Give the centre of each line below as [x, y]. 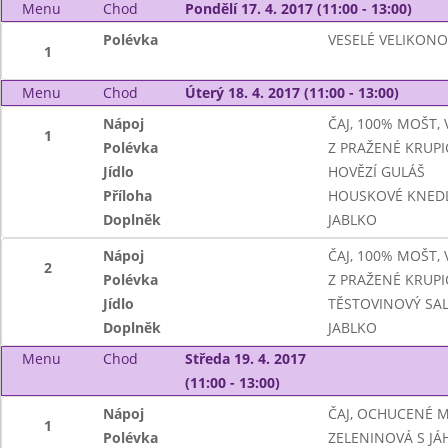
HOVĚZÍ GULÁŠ [376, 171]
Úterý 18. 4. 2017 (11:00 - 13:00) [291, 92]
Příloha [128, 195]
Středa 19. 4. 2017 [245, 358]
